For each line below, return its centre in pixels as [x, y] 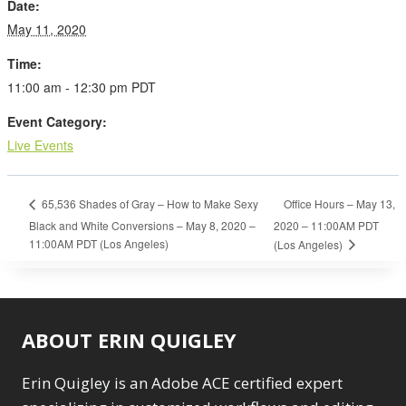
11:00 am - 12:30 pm [69, 87]
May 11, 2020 [47, 29]
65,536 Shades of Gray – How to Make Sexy [149, 204]
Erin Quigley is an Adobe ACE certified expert [182, 382]
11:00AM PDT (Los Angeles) [99, 243]
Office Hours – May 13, [339, 203]
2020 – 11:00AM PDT [326, 226]
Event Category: [57, 121]
